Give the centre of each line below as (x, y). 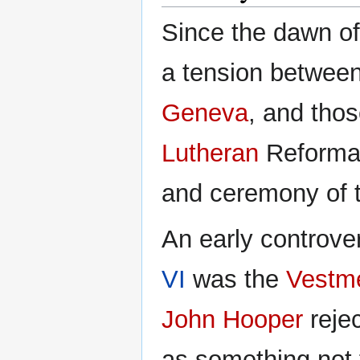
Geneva (205, 113)
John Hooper (232, 320)
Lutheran (210, 153)
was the (236, 280)
